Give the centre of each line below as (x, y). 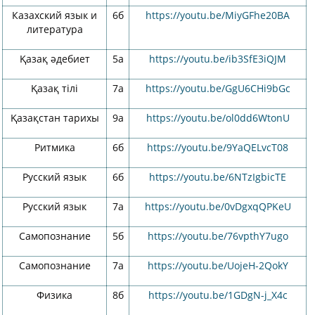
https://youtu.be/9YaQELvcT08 (218, 147)
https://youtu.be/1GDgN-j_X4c (218, 295)
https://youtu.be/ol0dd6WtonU (218, 118)
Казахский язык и (54, 15)
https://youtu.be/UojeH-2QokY (218, 265)
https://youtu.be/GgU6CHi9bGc (218, 88)
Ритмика (54, 147)
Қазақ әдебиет (54, 59)
